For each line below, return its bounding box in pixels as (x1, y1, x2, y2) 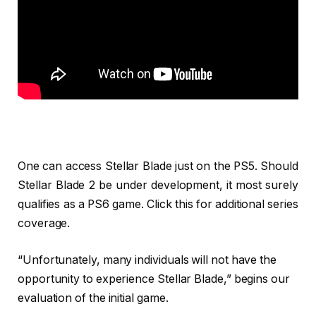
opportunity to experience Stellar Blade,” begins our (18, 272, 290, 286)
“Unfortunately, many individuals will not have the (18, 253, 277, 267)
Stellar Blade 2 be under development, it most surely (18, 178, 298, 193)
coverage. (18, 217, 71, 231)
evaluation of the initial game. (18, 291, 169, 305)
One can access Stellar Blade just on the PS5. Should (18, 159, 298, 174)
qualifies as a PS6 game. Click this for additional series (18, 197, 298, 212)
